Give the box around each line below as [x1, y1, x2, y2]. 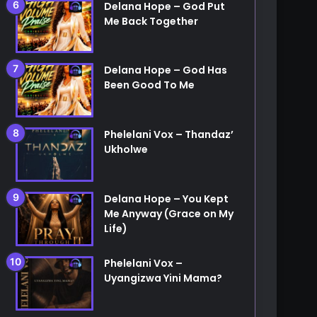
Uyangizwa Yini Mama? [104, 271, 223, 286]
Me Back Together [104, 13, 199, 28]
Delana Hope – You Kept [104, 192, 229, 207]
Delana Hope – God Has [104, 63, 228, 78]
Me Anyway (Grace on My [104, 207, 234, 221]
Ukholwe [104, 142, 149, 157]
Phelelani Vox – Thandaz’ [104, 127, 234, 142]
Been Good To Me [104, 78, 195, 93]
